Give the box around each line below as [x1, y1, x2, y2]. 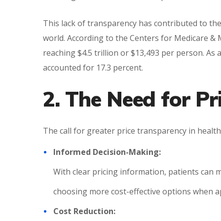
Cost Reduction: [53, 206, 115, 217]
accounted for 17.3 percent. [43, 62, 143, 73]
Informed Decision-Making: [53, 147, 161, 157]
